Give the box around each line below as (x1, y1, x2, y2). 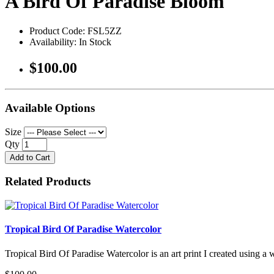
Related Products (5, 175, 91, 188)
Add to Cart (10, 152, 50, 162)
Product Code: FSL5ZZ (29, 26, 122, 37)
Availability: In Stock (29, 37, 111, 48)
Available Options (5, 101, 95, 114)
